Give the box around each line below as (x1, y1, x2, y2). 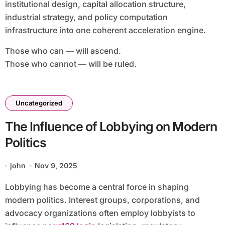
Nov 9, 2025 (35, 161, 78, 170)
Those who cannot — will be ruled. (5, 59, 137, 69)
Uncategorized (15, 99, 62, 107)
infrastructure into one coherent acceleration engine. (5, 25, 206, 36)
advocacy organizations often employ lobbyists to (5, 208, 195, 218)
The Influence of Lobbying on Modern (5, 119, 217, 135)
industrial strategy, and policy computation (5, 12, 168, 23)
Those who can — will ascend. (5, 46, 121, 56)
